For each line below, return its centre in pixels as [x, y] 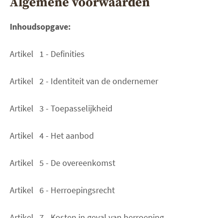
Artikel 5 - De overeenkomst [63, 163]
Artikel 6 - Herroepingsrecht [62, 190]
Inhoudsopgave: [40, 26]
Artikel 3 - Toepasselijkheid [61, 108]
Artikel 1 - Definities [47, 54]
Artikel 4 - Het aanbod [52, 135]
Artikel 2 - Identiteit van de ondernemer [84, 81]
